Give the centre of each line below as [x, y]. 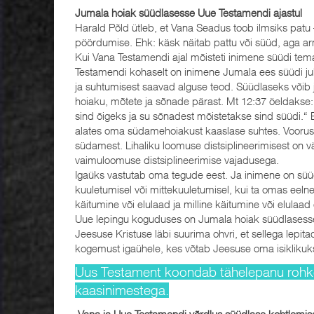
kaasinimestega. [122, 290]
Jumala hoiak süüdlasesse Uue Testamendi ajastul [190, 12]
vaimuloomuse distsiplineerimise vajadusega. [177, 159]
